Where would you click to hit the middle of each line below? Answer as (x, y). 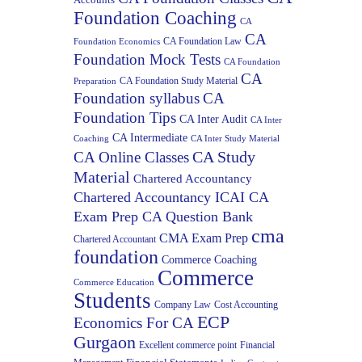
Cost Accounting (246, 304)
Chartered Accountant (115, 239)
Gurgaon (105, 342)
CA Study (224, 156)
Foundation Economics (117, 41)
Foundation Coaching (155, 17)
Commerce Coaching (209, 259)
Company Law (183, 304)
